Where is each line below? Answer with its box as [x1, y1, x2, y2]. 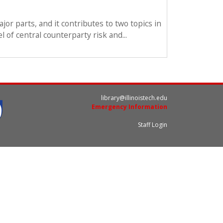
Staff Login [138, 120, 167, 129]
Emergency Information [92, 102, 167, 111]
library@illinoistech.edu [101, 93, 167, 102]
